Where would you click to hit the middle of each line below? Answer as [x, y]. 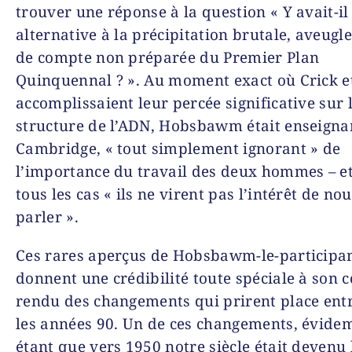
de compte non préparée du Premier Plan [168, 57]
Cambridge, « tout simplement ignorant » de [178, 148]
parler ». [47, 216]
